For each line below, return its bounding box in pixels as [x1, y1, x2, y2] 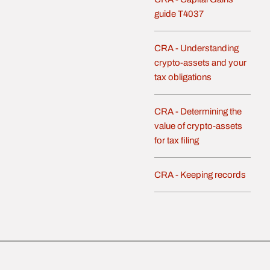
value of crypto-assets [154, 121, 242, 131]
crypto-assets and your [154, 57, 246, 67]
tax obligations [154, 72, 212, 82]
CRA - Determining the [154, 106, 242, 116]
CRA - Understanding [154, 43, 239, 53]
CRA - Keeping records [154, 169, 246, 180]
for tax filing [154, 135, 199, 145]
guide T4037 [154, 8, 204, 19]
